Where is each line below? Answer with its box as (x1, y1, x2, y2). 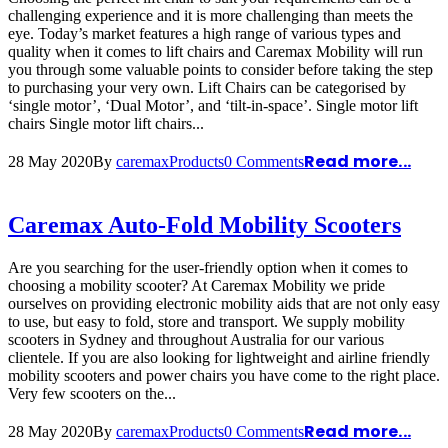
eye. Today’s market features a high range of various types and (8, 25, 401, 43)
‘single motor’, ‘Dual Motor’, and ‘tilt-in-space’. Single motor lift (8, 97, 418, 115)
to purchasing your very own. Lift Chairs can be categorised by (8, 79, 406, 97)
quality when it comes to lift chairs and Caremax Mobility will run (8, 43, 423, 61)
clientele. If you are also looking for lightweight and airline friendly (8, 349, 430, 367)
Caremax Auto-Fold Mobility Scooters (8, 212, 401, 239)
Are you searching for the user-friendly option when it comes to (8, 259, 408, 277)
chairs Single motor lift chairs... (8, 115, 204, 133)
